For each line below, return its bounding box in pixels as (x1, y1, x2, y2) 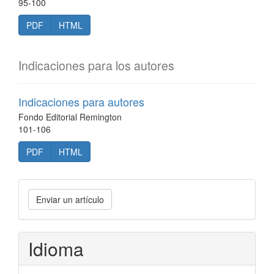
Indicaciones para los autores (18, 57, 174, 74)
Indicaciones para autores (18, 94, 144, 109)
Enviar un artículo (36, 193, 104, 206)
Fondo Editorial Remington (18, 111, 122, 123)
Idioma (28, 235, 84, 262)
